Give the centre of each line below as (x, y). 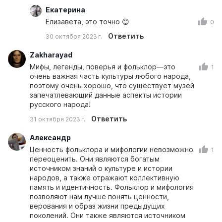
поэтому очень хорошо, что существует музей (112, 86)
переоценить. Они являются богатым (95, 159)
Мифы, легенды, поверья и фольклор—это (103, 67)
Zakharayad (51, 55)
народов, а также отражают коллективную (105, 178)
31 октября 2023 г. (57, 119)
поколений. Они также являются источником (108, 216)
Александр (50, 138)
